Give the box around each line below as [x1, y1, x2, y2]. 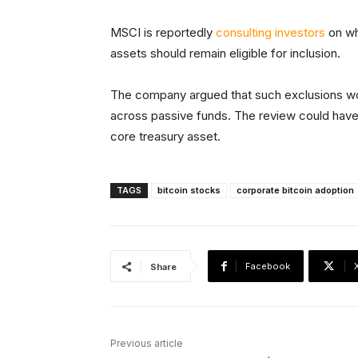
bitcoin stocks [157, 185, 221, 197]
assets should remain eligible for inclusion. [110, 46, 340, 62]
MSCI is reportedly [110, 25, 216, 41]
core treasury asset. [110, 129, 221, 145]
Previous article [110, 337, 183, 350]
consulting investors [216, 25, 325, 41]
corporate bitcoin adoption [237, 185, 354, 197]
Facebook [245, 261, 290, 272]
